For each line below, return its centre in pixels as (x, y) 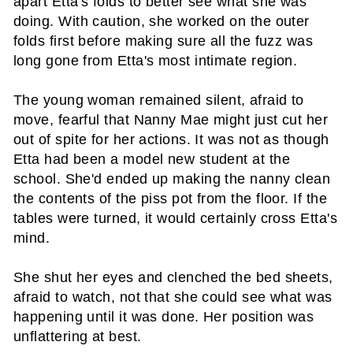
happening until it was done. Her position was (164, 317)
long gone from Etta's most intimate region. (156, 61)
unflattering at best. (78, 336)
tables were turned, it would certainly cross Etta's (175, 218)
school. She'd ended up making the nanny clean (172, 179)
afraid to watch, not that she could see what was (173, 297)
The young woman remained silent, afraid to (159, 100)
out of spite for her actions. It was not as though (171, 139)
